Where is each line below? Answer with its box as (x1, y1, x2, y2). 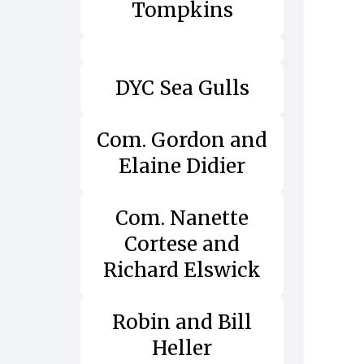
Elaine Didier (119, 153, 245, 179)
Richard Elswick (103, 257, 261, 283)
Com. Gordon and (97, 127, 267, 153)
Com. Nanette (115, 205, 249, 231)
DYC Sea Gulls (115, 75, 249, 101)
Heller (152, 335, 212, 361)
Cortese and (124, 231, 240, 257)
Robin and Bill (112, 309, 252, 335)
